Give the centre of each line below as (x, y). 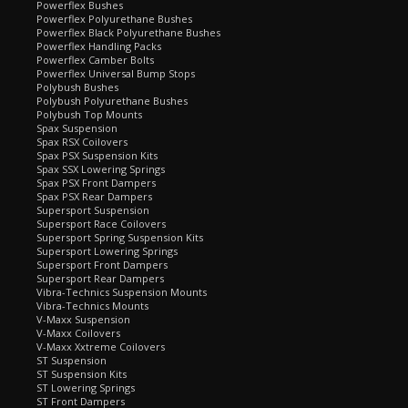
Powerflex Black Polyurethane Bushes (128, 32)
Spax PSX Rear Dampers (94, 196)
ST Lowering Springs (86, 388)
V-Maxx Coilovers (78, 333)
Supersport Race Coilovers (101, 224)
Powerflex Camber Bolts (95, 60)
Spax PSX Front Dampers (96, 183)
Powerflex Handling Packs (99, 46)
